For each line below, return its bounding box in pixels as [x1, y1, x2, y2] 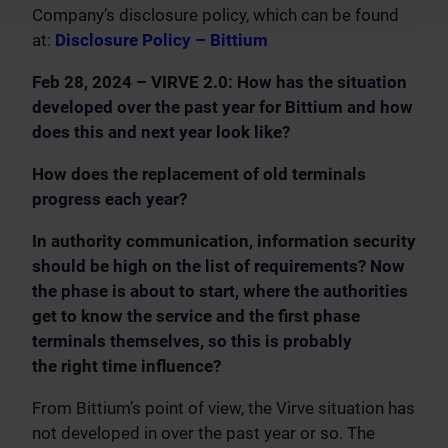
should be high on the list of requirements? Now [32, 256, 405, 277]
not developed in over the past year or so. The [32, 423, 375, 444]
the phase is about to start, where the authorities [32, 281, 408, 302]
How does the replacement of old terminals [32, 164, 366, 185]
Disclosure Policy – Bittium [55, 30, 268, 51]
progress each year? [32, 189, 187, 210]
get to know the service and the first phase [32, 306, 360, 327]
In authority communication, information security [32, 231, 416, 252]
